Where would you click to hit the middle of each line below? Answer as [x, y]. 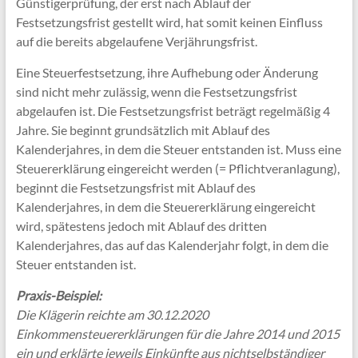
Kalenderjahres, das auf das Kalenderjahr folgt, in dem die [172, 245]
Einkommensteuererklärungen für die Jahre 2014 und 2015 [177, 333]
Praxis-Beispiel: [58, 295]
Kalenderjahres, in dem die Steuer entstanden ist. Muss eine [178, 149]
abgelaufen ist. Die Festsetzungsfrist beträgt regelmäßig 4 [173, 110]
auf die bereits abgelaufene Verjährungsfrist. [137, 41]
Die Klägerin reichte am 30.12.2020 [112, 314]
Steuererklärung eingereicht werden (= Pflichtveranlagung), [177, 168]
